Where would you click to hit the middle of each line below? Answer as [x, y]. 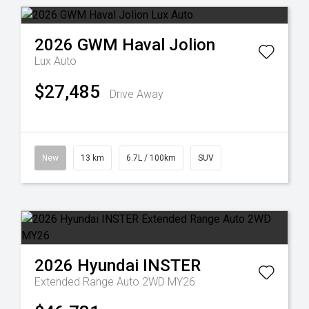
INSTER [172, 266]
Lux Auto [56, 61]
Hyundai [108, 266]
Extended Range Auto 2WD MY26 [115, 282]
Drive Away [137, 94]
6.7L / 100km [151, 158]
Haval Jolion [169, 45]
